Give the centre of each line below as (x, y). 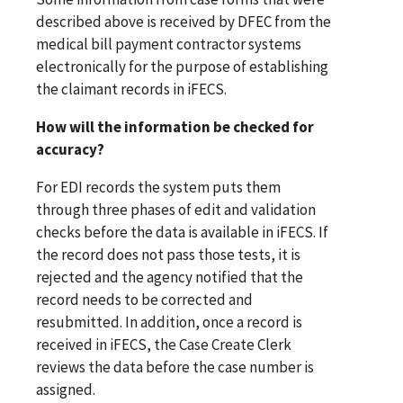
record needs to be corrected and (144, 299)
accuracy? (70, 149)
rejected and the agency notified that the (170, 277)
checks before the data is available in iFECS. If (182, 232)
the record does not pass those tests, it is (168, 254)
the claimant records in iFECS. (131, 89)
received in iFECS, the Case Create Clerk (164, 344)
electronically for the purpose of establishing (182, 66)
